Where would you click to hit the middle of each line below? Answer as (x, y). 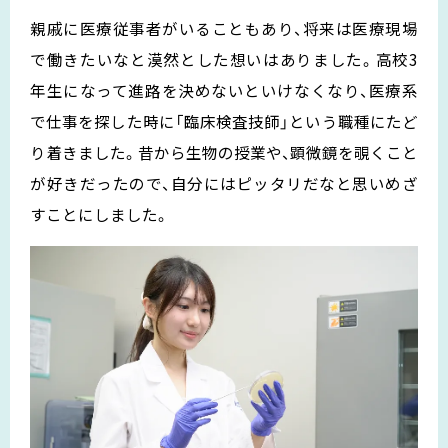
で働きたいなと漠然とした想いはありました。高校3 (224, 58)
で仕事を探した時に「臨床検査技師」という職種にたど (224, 120)
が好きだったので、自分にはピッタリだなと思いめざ (224, 182)
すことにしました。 (100, 213)
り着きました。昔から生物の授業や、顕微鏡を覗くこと (224, 151)
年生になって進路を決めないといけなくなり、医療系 (224, 89)
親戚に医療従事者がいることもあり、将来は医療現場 (224, 27)
